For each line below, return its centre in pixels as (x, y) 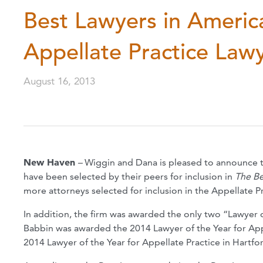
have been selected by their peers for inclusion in (129, 177)
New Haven (49, 163)
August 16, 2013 (59, 81)
